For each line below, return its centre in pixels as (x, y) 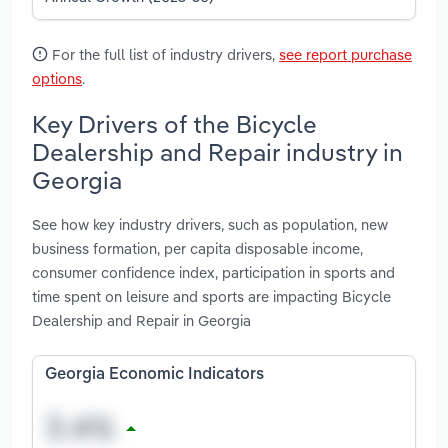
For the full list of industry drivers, (163, 54)
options (57, 78)
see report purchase (345, 54)
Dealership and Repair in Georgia (141, 321)
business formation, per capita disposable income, (197, 249)
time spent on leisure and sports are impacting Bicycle (211, 297)
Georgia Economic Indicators (154, 375)
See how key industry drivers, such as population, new (210, 225)
